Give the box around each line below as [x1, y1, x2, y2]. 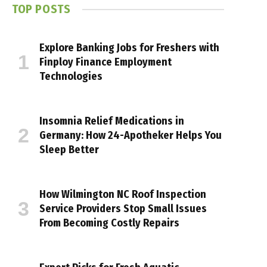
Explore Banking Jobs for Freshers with [39, 41, 219, 54]
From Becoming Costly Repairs [39, 216, 179, 229]
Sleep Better [39, 143, 99, 156]
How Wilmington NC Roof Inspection [39, 188, 206, 201]
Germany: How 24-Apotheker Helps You [39, 129, 222, 142]
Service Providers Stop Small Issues [39, 202, 207, 215]
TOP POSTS [12, 2, 71, 16]
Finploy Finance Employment [39, 55, 172, 69]
